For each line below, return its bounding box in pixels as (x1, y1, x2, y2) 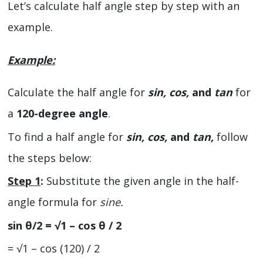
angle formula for (8, 195, 100, 210)
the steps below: (8, 150, 92, 165)
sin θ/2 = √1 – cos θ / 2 (8, 218, 122, 232)
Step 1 (8, 174, 41, 188)
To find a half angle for (8, 129, 126, 144)
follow (214, 129, 248, 144)
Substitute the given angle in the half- (46, 174, 239, 188)
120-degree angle (16, 106, 108, 121)
